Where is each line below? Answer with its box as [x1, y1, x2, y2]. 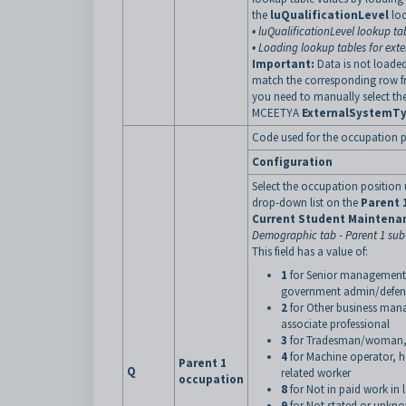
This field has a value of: [252, 244, 368, 259]
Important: [252, 56, 317, 72]
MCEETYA [252, 105, 302, 121]
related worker [281, 365, 351, 381]
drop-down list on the [252, 195, 361, 210]
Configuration [252, 154, 333, 169]
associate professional [281, 316, 390, 332]
